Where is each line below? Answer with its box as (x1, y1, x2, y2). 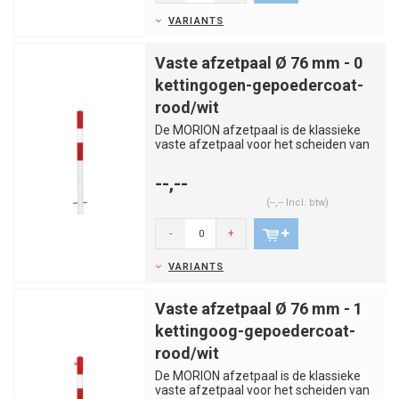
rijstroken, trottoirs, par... (155, 151, 289, 166)
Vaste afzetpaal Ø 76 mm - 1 (155, 299, 362, 318)
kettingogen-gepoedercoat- (155, 76, 363, 94)
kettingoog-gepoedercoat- (155, 322, 355, 340)
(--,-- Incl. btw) (265, 197, 329, 208)
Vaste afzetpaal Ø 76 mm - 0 (155, 53, 362, 72)
